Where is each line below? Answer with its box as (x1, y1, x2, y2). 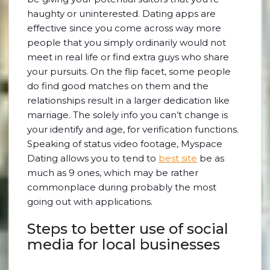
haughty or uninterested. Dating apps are (27, 8, 216, 19)
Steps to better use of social (27, 220, 228, 237)
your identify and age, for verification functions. (27, 124, 239, 135)
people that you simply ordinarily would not (27, 37, 226, 48)
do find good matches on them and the (27, 80, 209, 92)
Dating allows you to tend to (27, 152, 159, 164)
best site (159, 152, 197, 164)
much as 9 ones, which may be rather (27, 167, 198, 178)
